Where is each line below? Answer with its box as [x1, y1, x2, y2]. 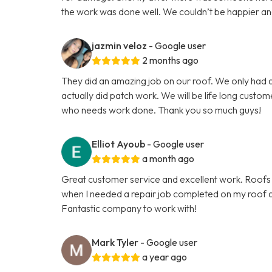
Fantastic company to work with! [61, 202, 197, 214]
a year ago [142, 250, 188, 263]
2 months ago [142, 53, 199, 66]
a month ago [142, 152, 195, 165]
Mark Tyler [92, 236, 139, 248]
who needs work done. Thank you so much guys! [61, 103, 262, 116]
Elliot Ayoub [92, 137, 146, 150]
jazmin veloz [92, 39, 148, 52]
